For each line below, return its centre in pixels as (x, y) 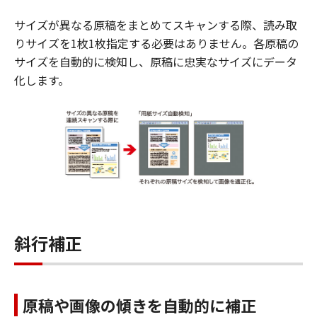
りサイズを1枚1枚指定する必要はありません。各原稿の (156, 43)
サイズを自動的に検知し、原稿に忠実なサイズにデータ (156, 61)
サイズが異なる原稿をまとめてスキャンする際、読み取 (156, 24)
